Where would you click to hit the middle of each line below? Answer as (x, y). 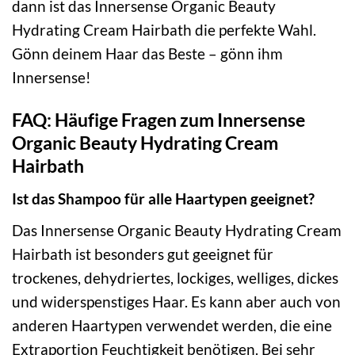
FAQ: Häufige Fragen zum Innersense (158, 120)
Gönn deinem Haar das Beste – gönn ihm (147, 53)
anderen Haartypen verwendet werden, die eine (172, 325)
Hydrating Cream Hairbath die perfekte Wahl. (164, 29)
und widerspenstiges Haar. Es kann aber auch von (176, 301)
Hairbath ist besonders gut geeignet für (143, 254)
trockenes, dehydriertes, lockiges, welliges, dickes (175, 277)
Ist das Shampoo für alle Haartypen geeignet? (163, 198)
